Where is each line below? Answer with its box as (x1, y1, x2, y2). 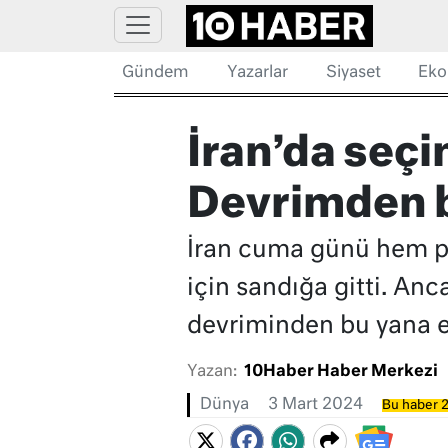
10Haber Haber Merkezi (243, 364, 438, 381)
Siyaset (325, 65, 381, 81)
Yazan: (186, 364, 237, 381)
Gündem (122, 65, 189, 81)
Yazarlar (226, 65, 288, 81)
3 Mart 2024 (267, 397, 363, 414)
